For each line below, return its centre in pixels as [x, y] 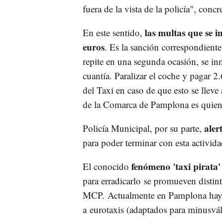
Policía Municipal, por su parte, [143, 128]
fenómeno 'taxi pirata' [176, 166]
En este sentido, [112, 32]
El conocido [107, 166]
